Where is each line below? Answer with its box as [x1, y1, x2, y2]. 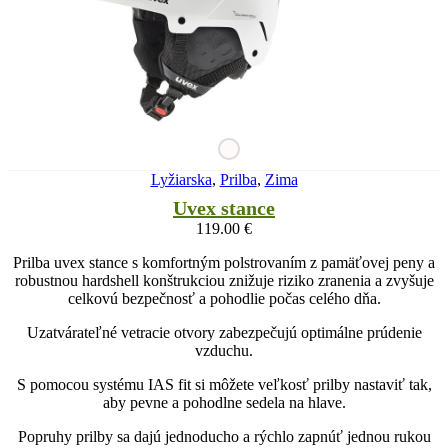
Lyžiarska [150, 170, 212, 188]
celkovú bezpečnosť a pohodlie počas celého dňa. [67, 289, 381, 307]
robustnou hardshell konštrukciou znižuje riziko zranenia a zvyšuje [14, 271, 434, 289]
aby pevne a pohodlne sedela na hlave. [102, 393, 346, 411]
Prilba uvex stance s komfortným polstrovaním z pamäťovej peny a [13, 253, 435, 271]
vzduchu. [195, 341, 253, 359]
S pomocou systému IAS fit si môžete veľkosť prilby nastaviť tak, [16, 375, 432, 393]
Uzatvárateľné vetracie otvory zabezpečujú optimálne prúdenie [26, 323, 422, 341]
